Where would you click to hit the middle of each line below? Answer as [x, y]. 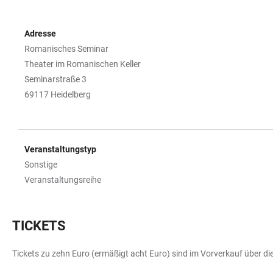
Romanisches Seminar [66, 48]
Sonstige [41, 164]
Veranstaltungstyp [60, 149]
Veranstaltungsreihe [63, 179]
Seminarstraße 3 [55, 79]
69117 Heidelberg [58, 94]
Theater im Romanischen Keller [83, 64]
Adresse [40, 33]
